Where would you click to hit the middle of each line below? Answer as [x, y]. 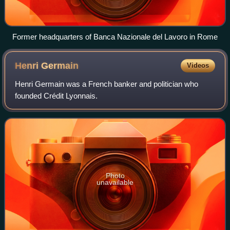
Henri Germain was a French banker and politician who [107, 84]
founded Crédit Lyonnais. [56, 96]
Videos [198, 66]
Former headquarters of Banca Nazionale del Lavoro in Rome [115, 37]
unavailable [115, 183]
